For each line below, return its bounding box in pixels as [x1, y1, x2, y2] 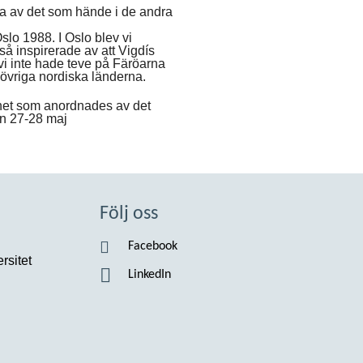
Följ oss [100, 204, 158, 224]
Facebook [128, 240, 177, 253]
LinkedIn [128, 268, 171, 281]
